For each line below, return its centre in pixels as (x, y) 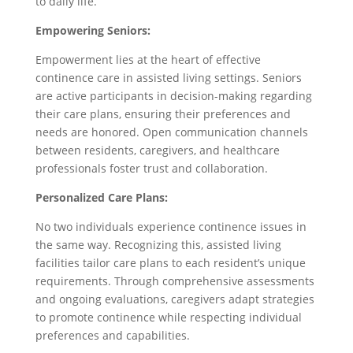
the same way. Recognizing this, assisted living (158, 245)
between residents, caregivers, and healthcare (157, 150)
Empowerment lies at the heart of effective (148, 59)
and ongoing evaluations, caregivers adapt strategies (175, 299)
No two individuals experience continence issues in (171, 227)
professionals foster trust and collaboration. (151, 168)
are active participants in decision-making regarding (173, 96)
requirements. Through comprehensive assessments (175, 281)
